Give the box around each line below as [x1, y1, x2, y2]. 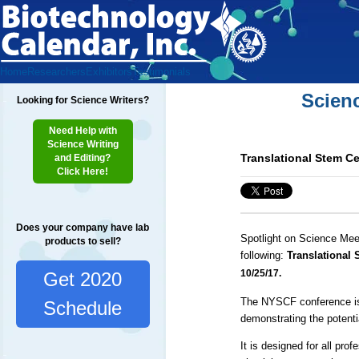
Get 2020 [43, 268, 123, 290]
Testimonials [132, 66, 191, 78]
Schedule [43, 297, 123, 319]
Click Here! [57, 166, 109, 177]
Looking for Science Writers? [16, 95, 149, 106]
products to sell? [44, 236, 121, 247]
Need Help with [48, 125, 117, 136]
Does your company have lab [16, 222, 150, 233]
